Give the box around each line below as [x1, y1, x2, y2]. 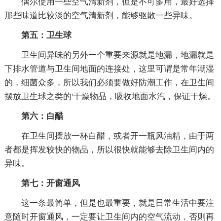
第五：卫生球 [21, 30, 72, 40]
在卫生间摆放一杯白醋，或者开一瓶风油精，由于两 [21, 131, 214, 141]
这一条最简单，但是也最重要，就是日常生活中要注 [21, 198, 214, 208]
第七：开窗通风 [21, 178, 80, 188]
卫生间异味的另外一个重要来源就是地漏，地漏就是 [21, 50, 214, 60]
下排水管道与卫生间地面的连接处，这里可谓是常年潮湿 [4, 64, 214, 74]
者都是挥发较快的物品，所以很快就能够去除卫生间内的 [4, 145, 214, 154]
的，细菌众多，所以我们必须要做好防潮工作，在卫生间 [4, 77, 214, 87]
